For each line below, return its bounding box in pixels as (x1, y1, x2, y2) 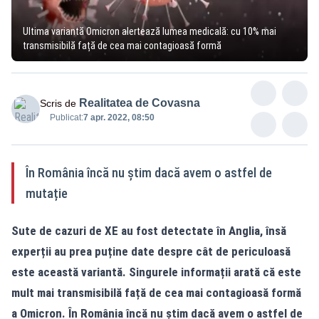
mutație (26, 185, 68, 201)
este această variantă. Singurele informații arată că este (11, 264, 301, 279)
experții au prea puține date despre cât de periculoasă (11, 244, 291, 258)
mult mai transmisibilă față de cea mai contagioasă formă (11, 285, 301, 300)
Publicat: (50, 112, 83, 122)
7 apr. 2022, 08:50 (83, 112, 155, 122)
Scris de (40, 97, 76, 109)
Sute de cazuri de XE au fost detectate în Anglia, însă (11, 223, 286, 238)
